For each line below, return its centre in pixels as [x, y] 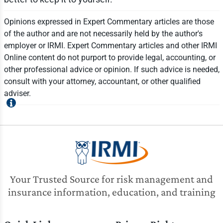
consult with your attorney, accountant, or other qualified [102, 82]
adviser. [17, 94]
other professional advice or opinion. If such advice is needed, [111, 70]
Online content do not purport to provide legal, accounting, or [110, 58]
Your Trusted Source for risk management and [111, 179]
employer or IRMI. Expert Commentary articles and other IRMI [110, 46]
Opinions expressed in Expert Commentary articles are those [109, 22]
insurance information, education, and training [111, 192]
